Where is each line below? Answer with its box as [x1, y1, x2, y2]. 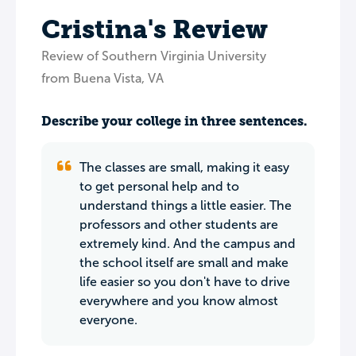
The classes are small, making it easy [79, 161, 289, 174]
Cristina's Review [41, 14, 268, 44]
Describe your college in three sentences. [41, 114, 308, 129]
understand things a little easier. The [79, 199, 292, 212]
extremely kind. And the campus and [79, 237, 296, 250]
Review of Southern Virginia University [41, 49, 266, 63]
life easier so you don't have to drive [79, 275, 290, 288]
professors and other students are [79, 218, 278, 231]
